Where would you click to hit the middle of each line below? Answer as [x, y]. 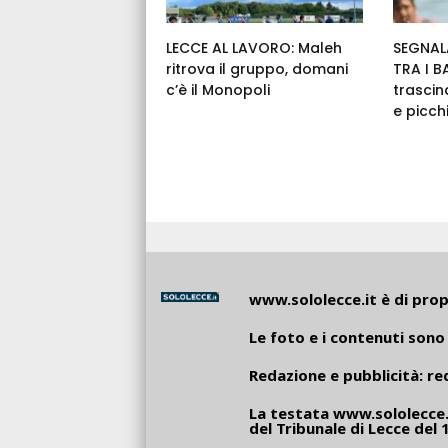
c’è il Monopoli [218, 90]
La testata [290, 413]
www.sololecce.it [312, 299]
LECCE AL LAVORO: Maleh [254, 48]
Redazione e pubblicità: [337, 375]
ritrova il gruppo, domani [257, 69]
